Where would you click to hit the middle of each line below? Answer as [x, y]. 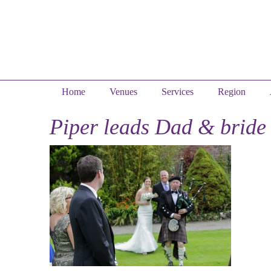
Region [232, 92]
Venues [123, 92]
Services [178, 92]
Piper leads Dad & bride [158, 127]
